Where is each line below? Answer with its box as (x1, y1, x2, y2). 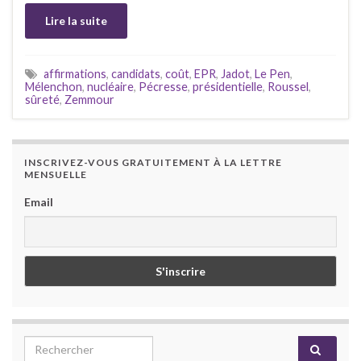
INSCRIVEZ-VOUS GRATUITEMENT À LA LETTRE (24, 156, 282, 168)
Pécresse (139, 79, 188, 93)
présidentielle (193, 79, 263, 93)
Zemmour (64, 92, 114, 106)
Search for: (24, 337, 90, 353)
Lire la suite (45, 13, 107, 27)
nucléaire (87, 79, 134, 93)
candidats (111, 66, 160, 81)
